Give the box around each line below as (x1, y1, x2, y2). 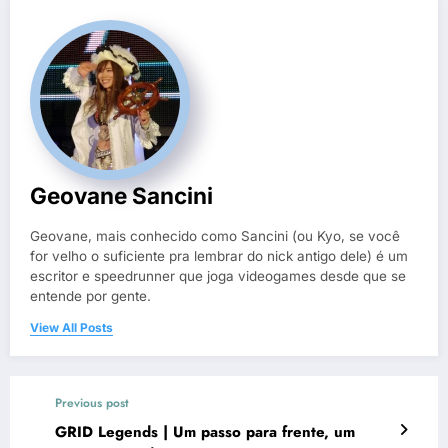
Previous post (55, 393, 129, 412)
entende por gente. (30, 287, 151, 304)
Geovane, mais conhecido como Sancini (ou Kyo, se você (30, 227, 400, 244)
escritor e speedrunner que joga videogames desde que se (30, 267, 406, 284)
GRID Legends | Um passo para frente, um (55, 420, 355, 443)
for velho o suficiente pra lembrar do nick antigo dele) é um (30, 247, 408, 264)
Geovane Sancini (30, 181, 213, 209)
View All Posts (30, 319, 113, 335)
